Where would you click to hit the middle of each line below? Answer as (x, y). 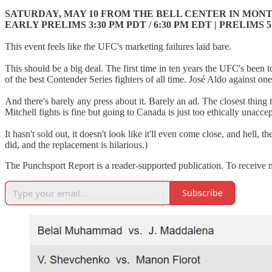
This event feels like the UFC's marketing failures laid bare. (118, 46)
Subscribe (202, 193)
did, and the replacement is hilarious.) (76, 144)
